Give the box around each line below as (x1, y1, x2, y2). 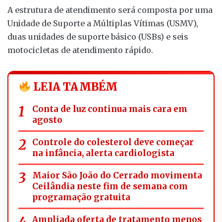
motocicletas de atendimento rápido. (7, 45, 153, 55)
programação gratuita (32, 191, 130, 203)
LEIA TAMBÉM (31, 79, 118, 94)
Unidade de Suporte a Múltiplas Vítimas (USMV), (7, 18, 198, 28)
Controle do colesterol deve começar (32, 136, 194, 148)
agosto (32, 114, 62, 125)
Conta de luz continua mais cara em (32, 103, 187, 114)
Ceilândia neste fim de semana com (32, 180, 188, 192)
